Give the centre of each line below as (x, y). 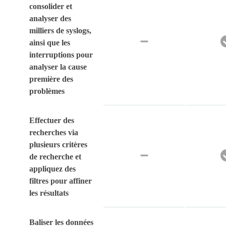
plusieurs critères (58, 145)
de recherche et (55, 157)
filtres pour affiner (61, 181)
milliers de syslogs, (60, 31)
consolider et (51, 7)
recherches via (54, 133)
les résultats (49, 193)
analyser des (50, 19)
